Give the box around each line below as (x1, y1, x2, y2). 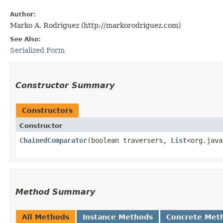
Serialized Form (10, 46, 65, 54)
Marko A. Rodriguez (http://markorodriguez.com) (10, 21, 181, 29)
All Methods (22, 213, 69, 221)
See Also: (10, 35, 41, 43)
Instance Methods (83, 213, 153, 221)
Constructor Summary (15, 80, 114, 90)
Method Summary (15, 187, 95, 197)
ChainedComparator (19, 136, 87, 144)
